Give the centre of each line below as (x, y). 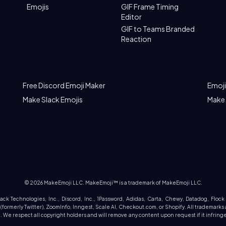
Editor (131, 17)
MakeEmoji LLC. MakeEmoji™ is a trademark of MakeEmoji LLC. (122, 183)
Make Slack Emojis (53, 99)
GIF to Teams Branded (158, 29)
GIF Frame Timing (150, 7)
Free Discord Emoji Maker (64, 85)
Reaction (136, 39)
